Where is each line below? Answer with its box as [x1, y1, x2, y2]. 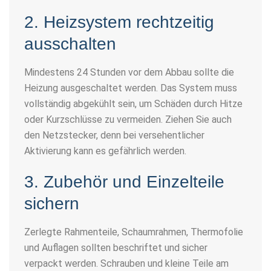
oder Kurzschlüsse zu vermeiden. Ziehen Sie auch [24, 113, 232, 125]
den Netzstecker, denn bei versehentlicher [24, 129, 204, 141]
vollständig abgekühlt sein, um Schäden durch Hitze [24, 97, 243, 109]
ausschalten [24, 34, 116, 53]
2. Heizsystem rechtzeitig [24, 12, 214, 31]
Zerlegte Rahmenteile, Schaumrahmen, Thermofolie [24, 226, 243, 238]
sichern [24, 194, 79, 213]
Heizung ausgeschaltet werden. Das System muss [24, 82, 237, 94]
